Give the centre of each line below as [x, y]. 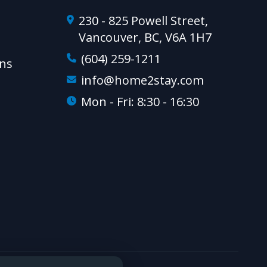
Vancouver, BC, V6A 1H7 [145, 37]
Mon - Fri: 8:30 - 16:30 [140, 102]
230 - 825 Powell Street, [143, 21]
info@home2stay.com [142, 80]
